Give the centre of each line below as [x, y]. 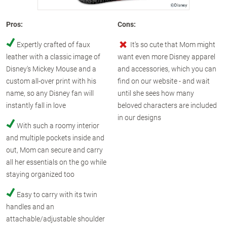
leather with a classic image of [53, 56]
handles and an [30, 206]
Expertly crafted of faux [53, 44]
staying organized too [40, 174]
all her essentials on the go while [56, 162]
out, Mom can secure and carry [54, 150]
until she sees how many [156, 93]
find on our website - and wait [163, 81]
